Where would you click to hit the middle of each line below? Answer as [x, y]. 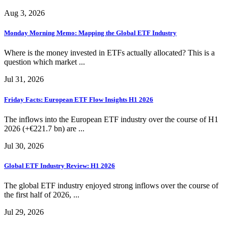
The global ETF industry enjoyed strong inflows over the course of [111, 186]
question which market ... [45, 62]
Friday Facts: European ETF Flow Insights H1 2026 [79, 99]
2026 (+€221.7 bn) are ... [44, 128]
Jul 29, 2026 [24, 212]
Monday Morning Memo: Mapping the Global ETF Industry [90, 33]
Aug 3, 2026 [24, 13]
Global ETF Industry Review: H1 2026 [60, 165]
